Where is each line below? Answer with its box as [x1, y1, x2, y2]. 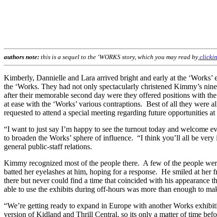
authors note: [4, 53, 41, 61]
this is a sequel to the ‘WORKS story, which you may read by [41, 53, 198, 61]
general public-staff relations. [4, 142, 92, 151]
